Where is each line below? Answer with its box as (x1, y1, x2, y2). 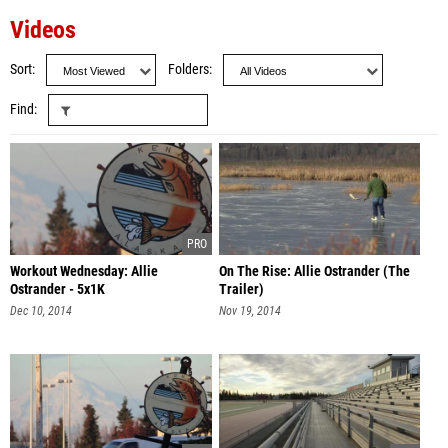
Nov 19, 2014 (218, 304, 281, 318)
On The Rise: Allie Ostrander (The (218, 263, 410, 280)
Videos (10, 16, 76, 44)
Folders (168, 61, 209, 78)
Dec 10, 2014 (10, 304, 72, 318)
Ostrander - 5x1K (10, 281, 105, 298)
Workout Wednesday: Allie (10, 263, 158, 280)
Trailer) (218, 281, 264, 298)
